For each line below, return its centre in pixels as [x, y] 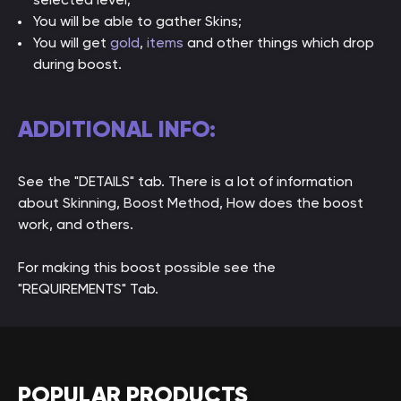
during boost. [77, 64]
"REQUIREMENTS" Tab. [88, 289]
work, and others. [76, 224]
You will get [72, 43]
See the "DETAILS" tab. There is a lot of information [185, 181]
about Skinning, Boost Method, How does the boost [191, 203]
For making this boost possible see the [147, 267]
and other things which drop [279, 43]
